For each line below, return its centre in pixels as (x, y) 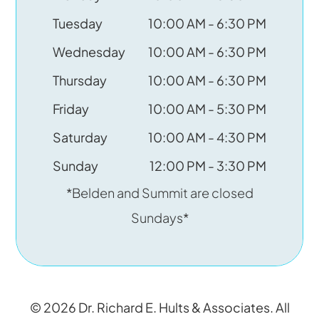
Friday (71, 109)
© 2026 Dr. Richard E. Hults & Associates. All (159, 308)
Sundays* (159, 218)
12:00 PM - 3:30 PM (208, 166)
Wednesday (89, 52)
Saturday (80, 137)
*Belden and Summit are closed (159, 193)
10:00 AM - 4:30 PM (207, 137)
